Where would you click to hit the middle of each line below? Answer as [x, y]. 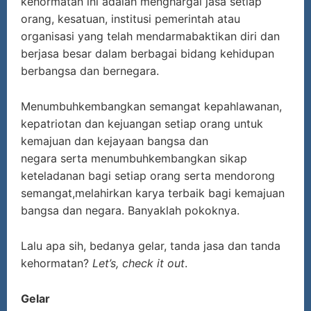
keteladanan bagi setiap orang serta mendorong [148, 176]
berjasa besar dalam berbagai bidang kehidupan [148, 54]
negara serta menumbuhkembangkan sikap [134, 159]
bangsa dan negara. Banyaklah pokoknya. [132, 211]
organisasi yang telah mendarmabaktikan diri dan [150, 36]
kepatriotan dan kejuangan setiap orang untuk [142, 124]
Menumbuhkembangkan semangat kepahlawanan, [151, 107]
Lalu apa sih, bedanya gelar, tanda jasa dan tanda [151, 246]
